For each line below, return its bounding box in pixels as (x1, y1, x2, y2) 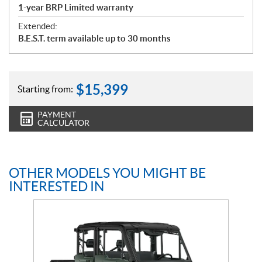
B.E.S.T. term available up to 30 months (18, 33, 171, 44)
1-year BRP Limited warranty (18, 2, 133, 13)
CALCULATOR (37, 118, 89, 128)
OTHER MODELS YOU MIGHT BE (9, 166, 206, 181)
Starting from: (18, 83, 73, 94)
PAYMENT (37, 110, 76, 120)
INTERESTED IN (9, 179, 104, 195)
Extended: (18, 21, 57, 32)
